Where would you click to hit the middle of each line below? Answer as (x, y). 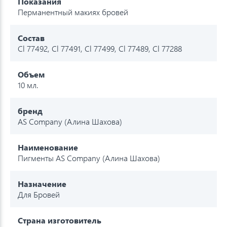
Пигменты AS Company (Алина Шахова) (89, 158)
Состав (31, 37)
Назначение (42, 183)
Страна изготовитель (60, 220)
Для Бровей (39, 194)
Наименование (48, 147)
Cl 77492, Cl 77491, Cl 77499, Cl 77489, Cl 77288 (100, 48)
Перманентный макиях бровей (73, 12)
